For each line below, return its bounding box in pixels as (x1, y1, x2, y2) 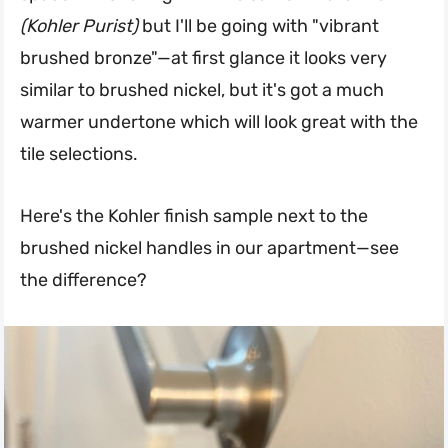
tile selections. (20, 142, 138, 165)
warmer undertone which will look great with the (20, 110, 418, 133)
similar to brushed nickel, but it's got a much (20, 78, 384, 101)
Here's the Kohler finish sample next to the (20, 204, 368, 227)
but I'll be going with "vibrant (138, 14, 379, 37)
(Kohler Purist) (20, 14, 138, 37)
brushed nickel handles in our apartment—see (20, 236, 399, 259)
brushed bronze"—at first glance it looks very (20, 46, 387, 69)
